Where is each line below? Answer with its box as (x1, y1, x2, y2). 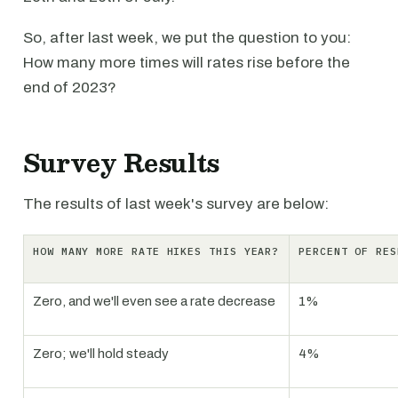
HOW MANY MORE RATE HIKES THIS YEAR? (33, 244, 280, 258)
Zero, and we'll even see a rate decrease (33, 294, 275, 308)
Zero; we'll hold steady (33, 346, 169, 361)
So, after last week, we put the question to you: (23, 29, 351, 46)
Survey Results (23, 142, 220, 183)
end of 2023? (23, 79, 116, 96)
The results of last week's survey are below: (23, 195, 329, 212)
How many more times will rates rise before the (23, 54, 350, 71)
